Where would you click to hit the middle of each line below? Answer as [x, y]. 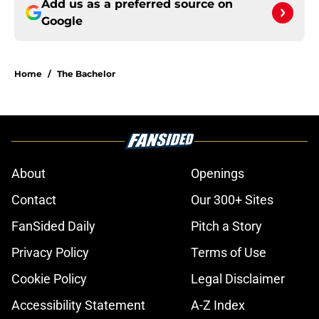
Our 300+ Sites [232, 200]
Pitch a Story [226, 226]
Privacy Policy [50, 253]
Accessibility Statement [78, 305]
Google [62, 21]
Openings [218, 174]
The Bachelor [86, 74]
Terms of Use [229, 253]
